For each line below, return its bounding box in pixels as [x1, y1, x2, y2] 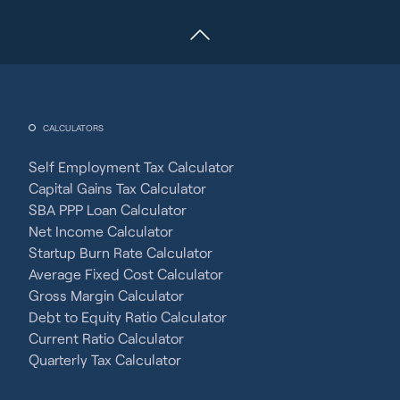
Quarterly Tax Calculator [29, 350, 181, 368]
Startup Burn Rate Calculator [29, 243, 212, 261]
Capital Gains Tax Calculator [29, 179, 206, 196]
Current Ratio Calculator [29, 329, 184, 346]
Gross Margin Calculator [29, 286, 184, 304]
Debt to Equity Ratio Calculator [29, 307, 227, 325]
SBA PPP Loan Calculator [29, 200, 187, 218]
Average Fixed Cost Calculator [29, 264, 223, 282]
